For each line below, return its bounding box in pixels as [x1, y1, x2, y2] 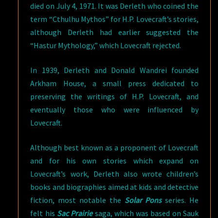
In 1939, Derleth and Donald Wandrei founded [30, 65, 199, 75]
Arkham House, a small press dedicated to [30, 78, 199, 88]
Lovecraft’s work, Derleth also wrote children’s [30, 168, 199, 179]
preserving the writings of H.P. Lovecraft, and [30, 91, 199, 101]
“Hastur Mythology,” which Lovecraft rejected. [30, 40, 182, 50]
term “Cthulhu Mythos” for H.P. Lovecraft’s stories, [30, 14, 199, 24]
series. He [162, 195, 199, 205]
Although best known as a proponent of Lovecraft [30, 142, 199, 152]
